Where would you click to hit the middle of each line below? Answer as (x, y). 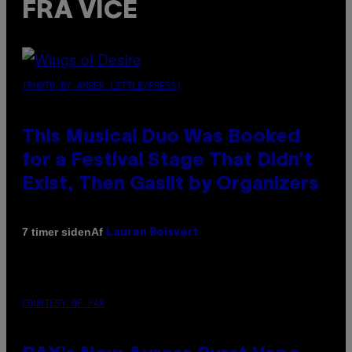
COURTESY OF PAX (63, 303)
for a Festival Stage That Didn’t (167, 161)
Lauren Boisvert (152, 233)
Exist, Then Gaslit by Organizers (170, 184)
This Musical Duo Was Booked (161, 137)
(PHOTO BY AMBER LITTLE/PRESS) (102, 85)
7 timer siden (57, 232)
